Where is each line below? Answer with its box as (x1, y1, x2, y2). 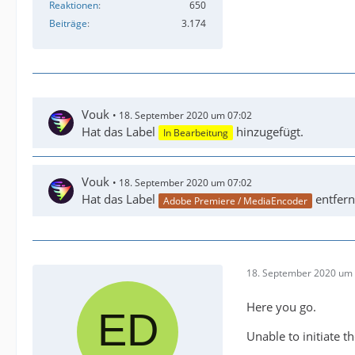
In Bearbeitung (163, 126, 228, 140)
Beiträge (49, 16, 87, 30)
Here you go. (246, 298, 316, 315)
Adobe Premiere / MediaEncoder (163, 193, 307, 208)
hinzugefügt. (233, 123, 303, 139)
